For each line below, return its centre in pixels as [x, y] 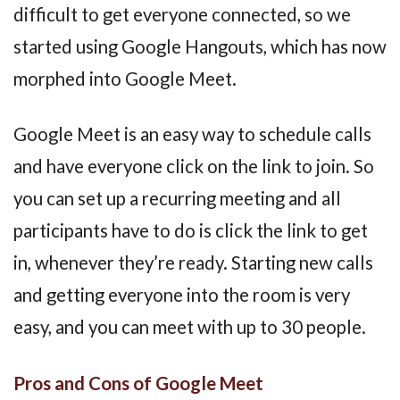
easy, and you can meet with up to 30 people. [190, 327]
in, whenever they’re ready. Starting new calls [193, 263]
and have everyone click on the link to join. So [194, 167]
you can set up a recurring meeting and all [177, 199]
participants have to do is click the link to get [191, 231]
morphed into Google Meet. [125, 78]
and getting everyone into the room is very [182, 295]
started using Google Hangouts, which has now [200, 46]
